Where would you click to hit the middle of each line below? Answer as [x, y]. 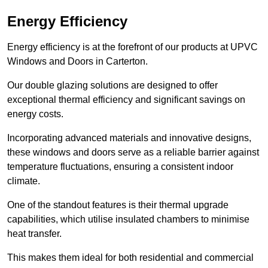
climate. [24, 181]
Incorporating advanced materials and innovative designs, [129, 138]
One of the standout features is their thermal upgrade [118, 205]
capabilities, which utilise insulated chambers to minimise [128, 220]
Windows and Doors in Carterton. [77, 62]
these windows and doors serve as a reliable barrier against [133, 153]
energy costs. [35, 114]
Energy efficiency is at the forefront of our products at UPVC [133, 47]
